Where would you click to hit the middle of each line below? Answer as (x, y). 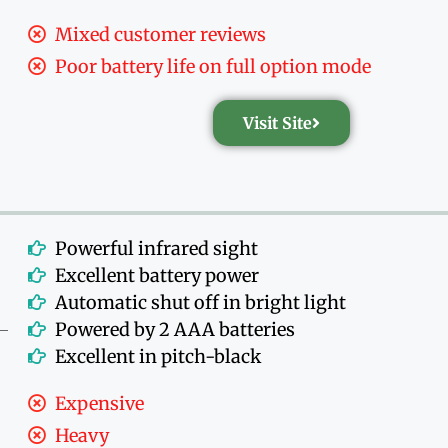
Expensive (100, 403)
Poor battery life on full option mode (213, 66)
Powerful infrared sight (157, 248)
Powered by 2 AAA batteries (175, 329)
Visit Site (277, 122)
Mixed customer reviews (161, 34)
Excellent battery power (157, 275)
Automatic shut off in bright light (201, 302)
